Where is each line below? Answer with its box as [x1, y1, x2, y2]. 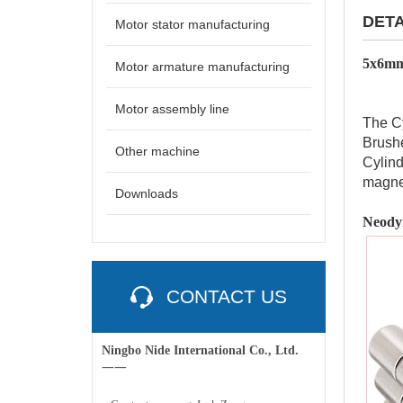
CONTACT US [166, 286, 287, 307]
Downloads [115, 186, 178, 201]
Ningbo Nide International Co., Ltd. [102, 344, 299, 357]
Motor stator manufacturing [115, 17, 270, 31]
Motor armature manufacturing [115, 59, 290, 74]
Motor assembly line [115, 102, 229, 116]
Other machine [115, 144, 200, 158]
